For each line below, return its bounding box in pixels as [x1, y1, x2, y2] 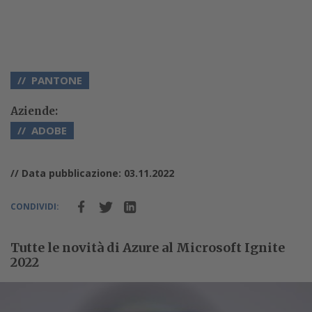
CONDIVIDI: [10, 200, 59, 212]
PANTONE [31, 72, 82, 87]
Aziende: [10, 104, 58, 118]
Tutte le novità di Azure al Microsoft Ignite [10, 239, 285, 256]
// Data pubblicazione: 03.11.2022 [10, 166, 174, 180]
